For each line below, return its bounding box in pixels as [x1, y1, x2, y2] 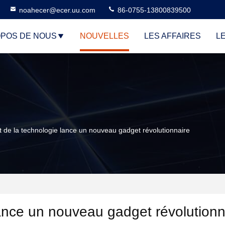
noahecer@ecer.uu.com [19, 6, 95, 14]
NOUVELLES [80, 32, 129, 40]
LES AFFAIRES [144, 32, 201, 40]
